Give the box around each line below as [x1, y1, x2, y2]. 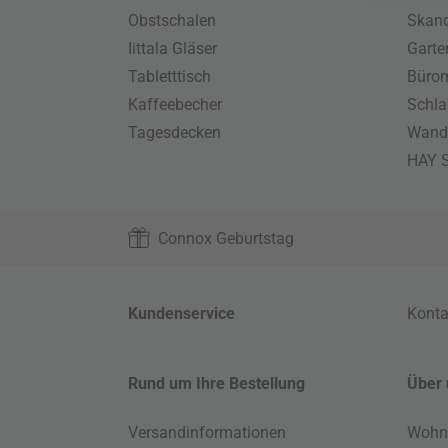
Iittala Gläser [128, 39, 218, 58]
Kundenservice [128, 304, 236, 323]
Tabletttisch [128, 67, 212, 86]
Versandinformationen [128, 423, 287, 442]
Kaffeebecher [128, 95, 223, 114]
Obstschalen [128, 11, 217, 30]
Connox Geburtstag [158, 229, 295, 248]
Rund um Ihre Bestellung [128, 374, 306, 393]
